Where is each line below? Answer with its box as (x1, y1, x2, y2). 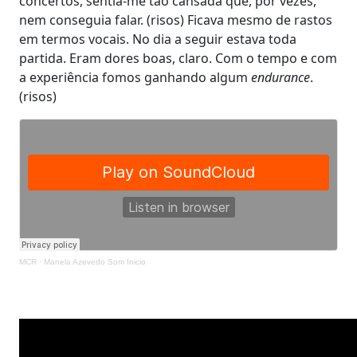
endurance (248, 68, 310, 86)
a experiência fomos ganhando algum (19, 68, 248, 86)
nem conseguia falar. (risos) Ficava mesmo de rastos (19, 10, 332, 29)
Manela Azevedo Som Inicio (44, 257, 146, 266)
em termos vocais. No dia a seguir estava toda (19, 29, 296, 48)
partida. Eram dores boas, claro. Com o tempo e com (19, 49, 337, 67)
